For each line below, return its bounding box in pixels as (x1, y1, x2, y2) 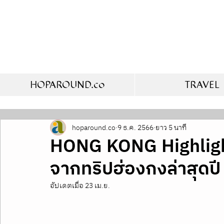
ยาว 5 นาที (155, 121, 187, 133)
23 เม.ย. (85, 180, 110, 191)
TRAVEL (184, 79, 219, 90)
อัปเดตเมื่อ (50, 180, 85, 191)
